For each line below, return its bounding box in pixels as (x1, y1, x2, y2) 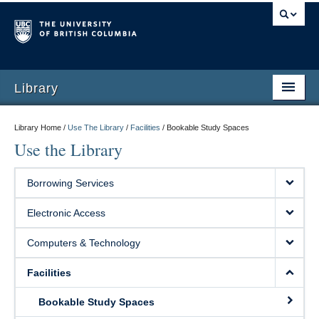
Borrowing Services (27, 177, 114, 189)
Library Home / (14, 123, 66, 132)
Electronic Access (27, 207, 105, 219)
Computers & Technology (27, 237, 140, 249)
